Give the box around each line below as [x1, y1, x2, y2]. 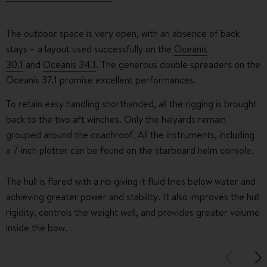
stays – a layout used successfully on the [6, 42, 174, 55]
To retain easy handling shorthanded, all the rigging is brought [6, 97, 257, 110]
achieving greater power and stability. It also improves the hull [6, 190, 260, 203]
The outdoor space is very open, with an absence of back [6, 26, 240, 40]
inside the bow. [6, 221, 67, 234]
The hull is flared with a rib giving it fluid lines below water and [6, 174, 256, 188]
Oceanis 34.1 [43, 57, 96, 71]
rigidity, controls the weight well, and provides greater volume [6, 205, 260, 219]
